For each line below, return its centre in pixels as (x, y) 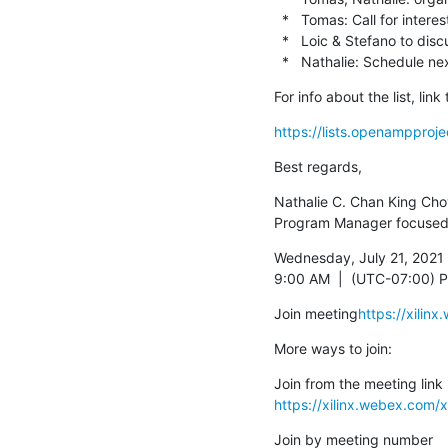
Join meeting (316, 313)
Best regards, (318, 166)
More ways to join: (333, 348)
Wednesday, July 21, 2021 (359, 257)
